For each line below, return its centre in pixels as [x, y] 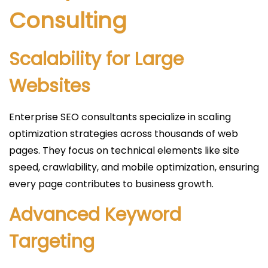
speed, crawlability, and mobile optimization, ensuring [134, 167]
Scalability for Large [96, 59]
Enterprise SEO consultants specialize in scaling [120, 117]
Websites [50, 86]
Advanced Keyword [95, 215]
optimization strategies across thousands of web [124, 134]
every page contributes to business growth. [111, 184]
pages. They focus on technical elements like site [124, 150]
